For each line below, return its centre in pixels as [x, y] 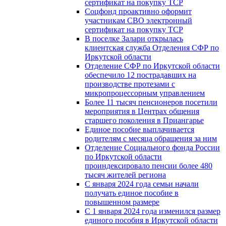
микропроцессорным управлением [145, 93]
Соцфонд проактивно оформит [138, 11]
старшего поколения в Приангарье [144, 120]
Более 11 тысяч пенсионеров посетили [151, 102]
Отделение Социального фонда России [152, 147]
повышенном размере [122, 202]
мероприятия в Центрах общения [142, 111]
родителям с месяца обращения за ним [151, 138]
